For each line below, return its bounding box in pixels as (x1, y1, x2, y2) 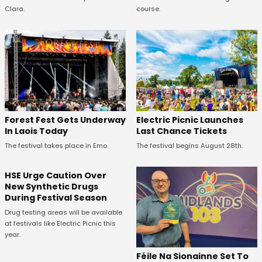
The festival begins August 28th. (136, 140, 243, 150)
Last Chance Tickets (136, 125, 227, 137)
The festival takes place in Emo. (5, 140, 108, 150)
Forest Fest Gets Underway (5, 113, 126, 126)
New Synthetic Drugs (5, 180, 98, 192)
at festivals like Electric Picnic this (5, 218, 116, 228)
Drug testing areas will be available (5, 207, 122, 217)
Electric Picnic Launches (136, 113, 243, 126)
